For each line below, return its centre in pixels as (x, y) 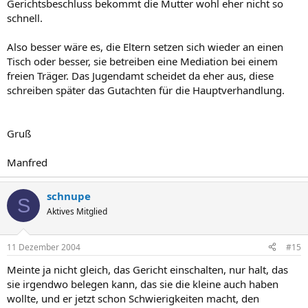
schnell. (25, 18)
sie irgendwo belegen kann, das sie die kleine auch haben (143, 284)
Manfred (27, 162)
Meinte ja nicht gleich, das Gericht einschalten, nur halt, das (147, 269)
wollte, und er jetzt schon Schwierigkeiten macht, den (133, 298)
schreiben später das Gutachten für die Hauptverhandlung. (146, 90)
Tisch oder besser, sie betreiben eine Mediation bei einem (142, 61)
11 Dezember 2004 (44, 247)
